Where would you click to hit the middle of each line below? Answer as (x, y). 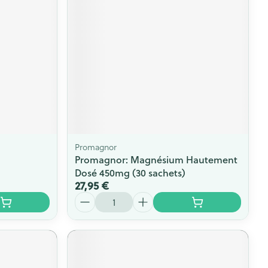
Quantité (95, 197)
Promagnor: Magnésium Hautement (156, 159)
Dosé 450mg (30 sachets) (130, 172)
